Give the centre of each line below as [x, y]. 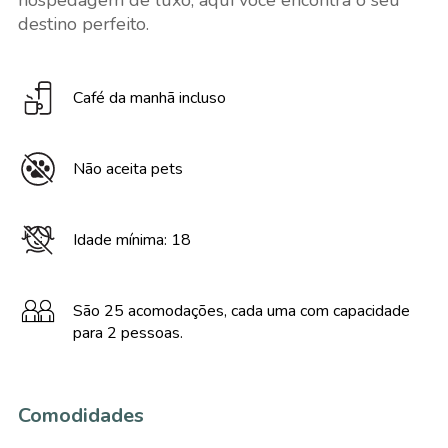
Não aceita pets [127, 169]
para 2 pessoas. [127, 333]
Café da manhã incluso [149, 98]
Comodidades [80, 415]
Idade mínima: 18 [131, 240]
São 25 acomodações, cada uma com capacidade [241, 311]
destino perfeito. [83, 24]
